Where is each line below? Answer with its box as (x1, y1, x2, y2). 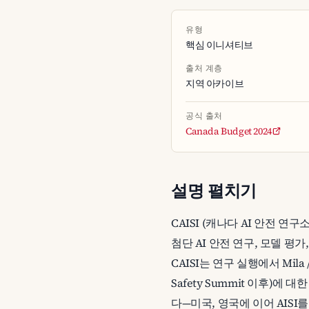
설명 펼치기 (171, 179, 257, 202)
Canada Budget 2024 (186, 124, 272, 138)
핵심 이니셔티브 (186, 38, 253, 52)
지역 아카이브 (186, 77, 244, 90)
